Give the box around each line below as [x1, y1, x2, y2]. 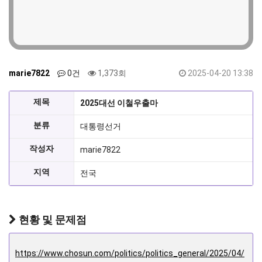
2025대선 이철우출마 [80, 98, 158, 108]
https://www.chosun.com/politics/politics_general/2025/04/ [15, 249, 244, 258]
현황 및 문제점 [16, 213, 87, 226]
